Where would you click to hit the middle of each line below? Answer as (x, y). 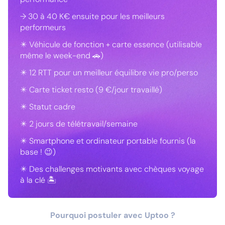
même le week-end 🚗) (62, 55)
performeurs (43, 27)
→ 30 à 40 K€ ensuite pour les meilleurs (92, 16)
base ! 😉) (38, 152)
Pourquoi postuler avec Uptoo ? (113, 215)
